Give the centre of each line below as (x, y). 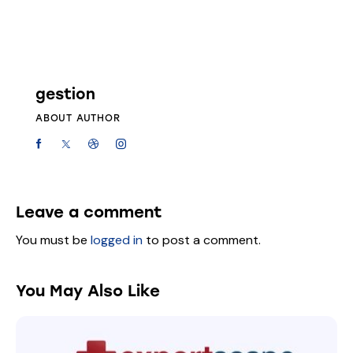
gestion (65, 94)
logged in (117, 240)
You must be (53, 240)
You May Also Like (88, 291)
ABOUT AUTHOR (78, 118)
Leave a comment (89, 212)
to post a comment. (202, 240)
